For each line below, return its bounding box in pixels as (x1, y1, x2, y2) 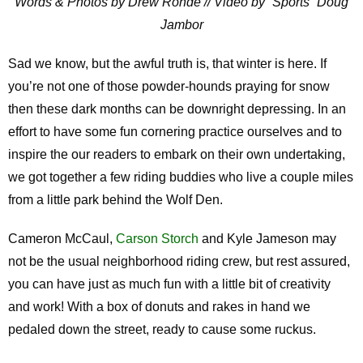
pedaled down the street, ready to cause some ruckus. (7, 322, 316, 337)
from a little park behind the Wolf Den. (7, 193, 223, 207)
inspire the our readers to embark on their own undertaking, (7, 147, 345, 162)
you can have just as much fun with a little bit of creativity (7, 277, 331, 292)
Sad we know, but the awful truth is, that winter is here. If (7, 57, 327, 71)
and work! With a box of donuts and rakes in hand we (7, 300, 310, 314)
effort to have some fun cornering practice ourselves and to (7, 125, 342, 139)
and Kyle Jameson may (198, 232, 336, 246)
